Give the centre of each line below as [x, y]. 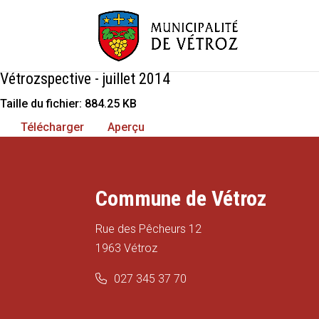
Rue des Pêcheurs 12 [149, 229]
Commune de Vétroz [181, 198]
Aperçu [126, 127]
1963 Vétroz [127, 248]
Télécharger [52, 127]
